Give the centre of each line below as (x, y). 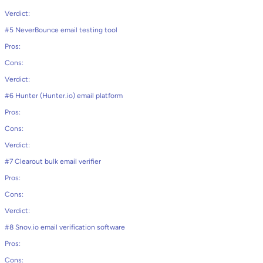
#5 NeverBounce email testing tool (61, 30)
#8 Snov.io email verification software (65, 227)
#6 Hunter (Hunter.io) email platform (64, 96)
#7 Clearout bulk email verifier (53, 161)
